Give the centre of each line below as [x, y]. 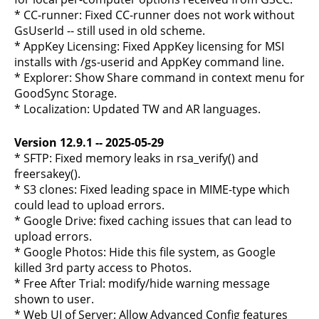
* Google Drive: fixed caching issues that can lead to [153, 221]
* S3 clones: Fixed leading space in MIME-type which [152, 189]
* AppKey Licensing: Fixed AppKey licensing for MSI [149, 46]
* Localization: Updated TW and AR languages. [137, 109]
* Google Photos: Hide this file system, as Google [145, 252]
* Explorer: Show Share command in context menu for [159, 78]
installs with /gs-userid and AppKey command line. [149, 62]
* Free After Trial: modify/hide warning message [142, 283]
